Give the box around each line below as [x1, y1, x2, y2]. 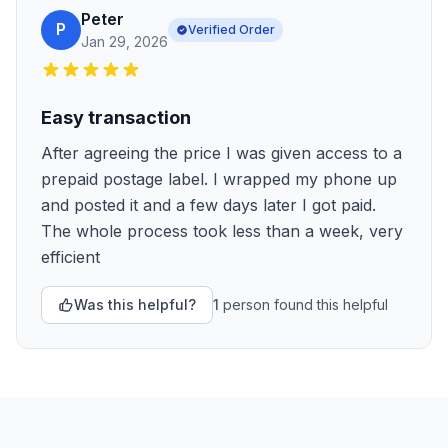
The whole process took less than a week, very [41, 221, 403, 241]
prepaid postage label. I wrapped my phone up [41, 169, 397, 189]
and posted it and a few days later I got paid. [41, 195, 376, 215]
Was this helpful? [74, 296, 196, 313]
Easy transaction [41, 107, 191, 128]
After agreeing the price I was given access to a [41, 143, 402, 163]
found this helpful [270, 296, 388, 313]
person [223, 296, 270, 313]
